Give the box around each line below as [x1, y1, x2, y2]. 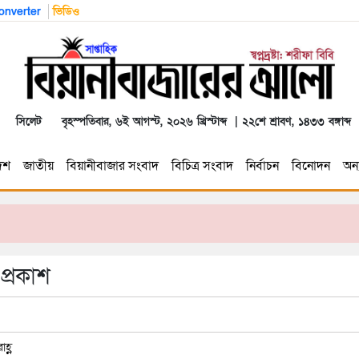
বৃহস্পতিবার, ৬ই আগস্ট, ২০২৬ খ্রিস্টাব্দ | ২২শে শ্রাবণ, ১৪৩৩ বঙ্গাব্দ [54, 114, 351, 129]
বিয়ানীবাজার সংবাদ [66, 157, 159, 175]
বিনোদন [291, 157, 330, 175]
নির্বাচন [245, 157, 279, 175]
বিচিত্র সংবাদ [171, 157, 233, 175]
